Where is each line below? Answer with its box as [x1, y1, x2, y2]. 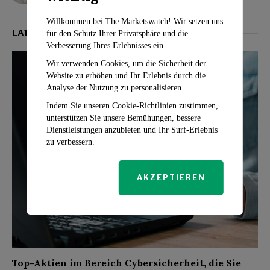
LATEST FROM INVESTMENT [12, 28, 137, 39]
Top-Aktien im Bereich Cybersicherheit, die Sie [12, 257, 241, 269]
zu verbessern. [46, 137, 95, 146]
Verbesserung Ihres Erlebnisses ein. [46, 40, 166, 50]
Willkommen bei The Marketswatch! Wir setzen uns [46, 16, 223, 26]
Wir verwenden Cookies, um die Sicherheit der [46, 58, 206, 68]
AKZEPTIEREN [137, 172, 206, 182]
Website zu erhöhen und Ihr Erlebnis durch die [46, 71, 206, 80]
